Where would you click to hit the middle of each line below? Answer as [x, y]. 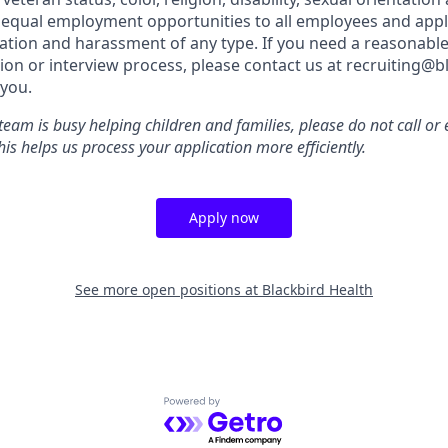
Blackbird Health [317, 289]
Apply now [224, 217]
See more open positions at [168, 289]
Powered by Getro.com [250, 407]
